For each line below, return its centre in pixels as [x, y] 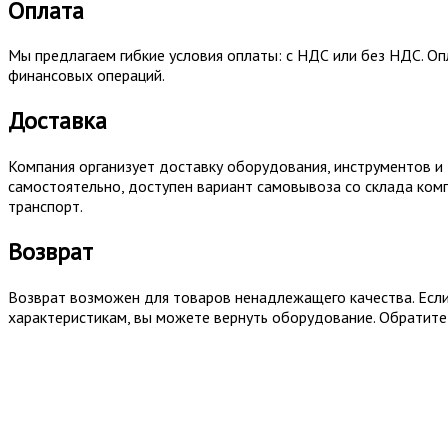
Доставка [57, 121]
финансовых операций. [86, 75]
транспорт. [45, 206]
